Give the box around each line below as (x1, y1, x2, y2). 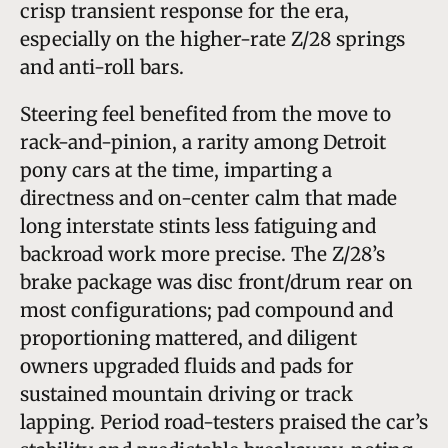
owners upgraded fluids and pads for (20, 353, 354, 378)
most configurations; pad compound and (20, 297, 393, 322)
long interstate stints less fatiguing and (20, 213, 376, 238)
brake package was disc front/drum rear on (20, 269, 413, 294)
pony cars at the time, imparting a (20, 157, 332, 182)
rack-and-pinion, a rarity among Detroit (20, 129, 386, 154)
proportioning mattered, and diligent (20, 325, 357, 350)
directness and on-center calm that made (20, 185, 397, 210)
